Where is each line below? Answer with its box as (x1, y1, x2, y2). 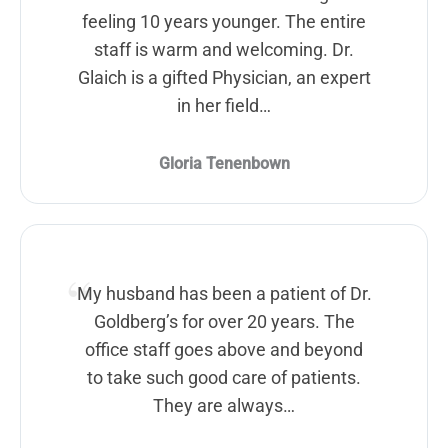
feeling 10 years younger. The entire (82, 10, 366, 32)
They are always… (153, 394, 295, 416)
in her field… (177, 94, 271, 116)
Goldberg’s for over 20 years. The (93, 310, 355, 332)
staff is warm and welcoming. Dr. (94, 38, 354, 60)
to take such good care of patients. (87, 366, 361, 388)
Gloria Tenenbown (158, 153, 290, 173)
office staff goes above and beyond (85, 338, 363, 360)
